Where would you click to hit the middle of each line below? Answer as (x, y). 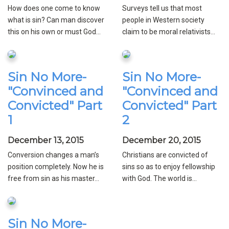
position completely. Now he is (56, 167)
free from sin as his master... (53, 179)
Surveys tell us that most (162, 8)
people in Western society (163, 20)
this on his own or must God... (54, 32)
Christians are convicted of (165, 155)
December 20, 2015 (162, 141)
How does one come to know (54, 8)
